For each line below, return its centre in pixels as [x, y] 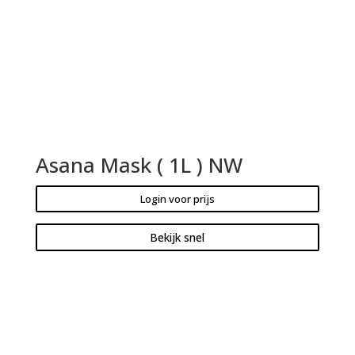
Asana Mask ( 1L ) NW [139, 165]
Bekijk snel [177, 238]
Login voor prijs [177, 199]
